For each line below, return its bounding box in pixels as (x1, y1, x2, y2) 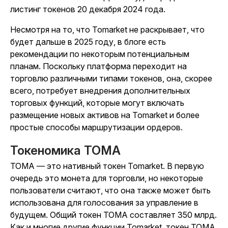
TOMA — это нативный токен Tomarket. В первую (10, 161, 204, 172)
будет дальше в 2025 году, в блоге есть (10, 37, 166, 47)
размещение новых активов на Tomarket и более (10, 110, 199, 121)
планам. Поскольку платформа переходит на (10, 61, 187, 72)
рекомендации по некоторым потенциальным (10, 49, 189, 60)
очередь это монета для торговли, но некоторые (10, 173, 203, 184)
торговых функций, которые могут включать (10, 98, 184, 108)
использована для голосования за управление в (10, 197, 198, 208)
